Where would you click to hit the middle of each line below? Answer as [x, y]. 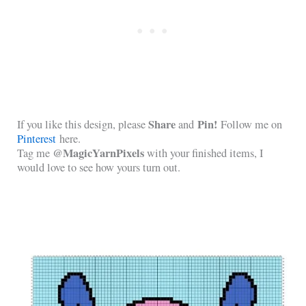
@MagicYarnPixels [99, 153]
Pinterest [37, 138]
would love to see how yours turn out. [99, 167]
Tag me [35, 153]
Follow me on [250, 124]
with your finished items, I [204, 153]
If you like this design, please [83, 124]
